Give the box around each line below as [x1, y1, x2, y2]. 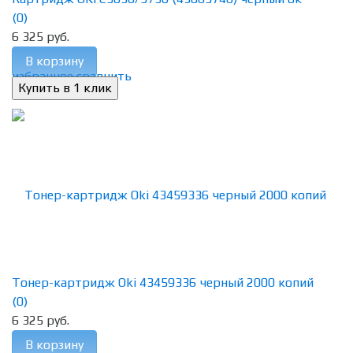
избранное [12, 69, 73, 84]
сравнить [76, 69, 132, 84]
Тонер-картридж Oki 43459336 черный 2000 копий [12, 275, 314, 291]
